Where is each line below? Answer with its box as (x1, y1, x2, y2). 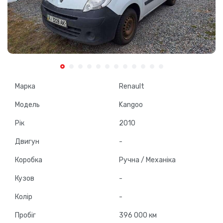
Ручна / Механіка (119, 156, 176, 165)
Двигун (15, 137, 39, 146)
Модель (15, 101, 40, 110)
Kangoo (119, 101, 143, 110)
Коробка (15, 156, 42, 165)
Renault (119, 82, 144, 91)
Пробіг (15, 211, 36, 220)
